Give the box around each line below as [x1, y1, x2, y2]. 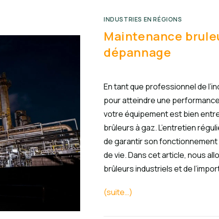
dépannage [104, 44, 172, 60]
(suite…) [104, 187, 132, 197]
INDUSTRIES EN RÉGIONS [104, 15, 182, 23]
